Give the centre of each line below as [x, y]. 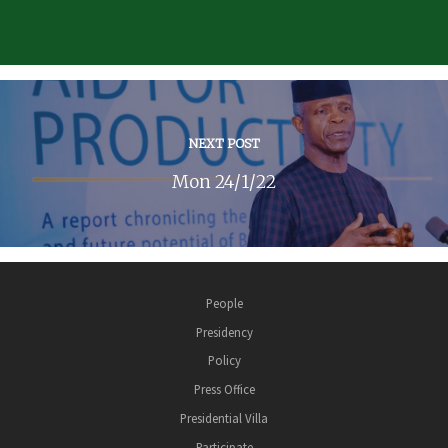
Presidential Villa [224, 418]
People [224, 302]
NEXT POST [224, 144]
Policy [224, 360]
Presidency [224, 331]
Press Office [224, 389]
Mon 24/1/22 [224, 182]
